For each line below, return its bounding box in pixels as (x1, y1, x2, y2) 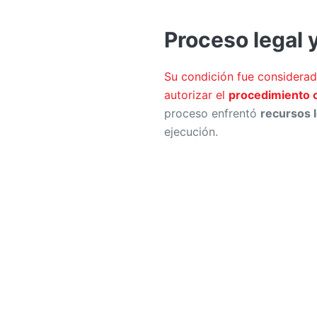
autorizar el (164, 88, 229, 103)
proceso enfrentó (164, 106, 260, 121)
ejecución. (164, 125, 218, 139)
